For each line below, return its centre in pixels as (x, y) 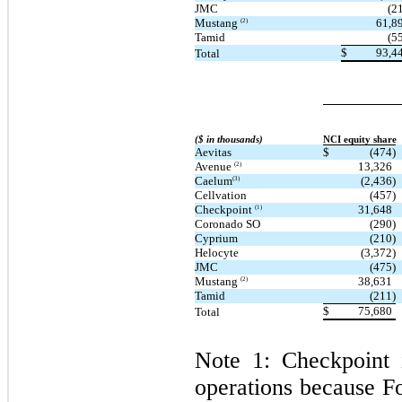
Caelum (214, 180)
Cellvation (221, 195)
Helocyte (217, 252)
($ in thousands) (229, 139)
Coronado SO (227, 223)
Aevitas (213, 152)
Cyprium (216, 238)
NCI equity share (360, 139)
